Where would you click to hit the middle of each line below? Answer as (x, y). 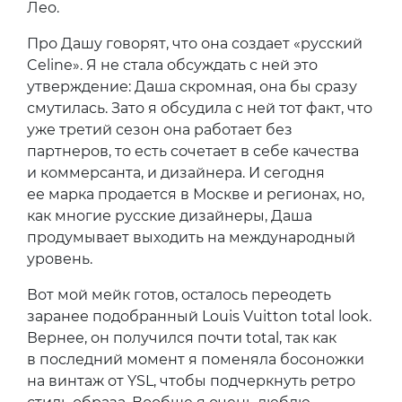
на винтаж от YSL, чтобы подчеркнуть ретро (191, 381)
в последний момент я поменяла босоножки (196, 360)
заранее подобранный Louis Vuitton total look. (199, 317)
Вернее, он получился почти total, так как (182, 338)
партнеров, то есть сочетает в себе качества (193, 152)
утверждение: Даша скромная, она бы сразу (192, 87)
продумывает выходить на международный (191, 238)
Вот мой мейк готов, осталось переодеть (179, 295)
